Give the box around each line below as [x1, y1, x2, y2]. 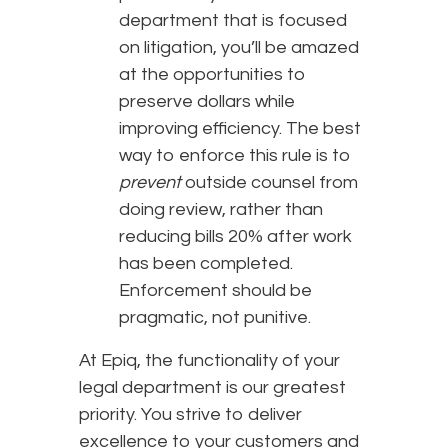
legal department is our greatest [79, 377, 346, 397]
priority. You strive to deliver [79, 404, 302, 424]
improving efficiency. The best [119, 118, 361, 138]
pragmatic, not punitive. [119, 307, 311, 327]
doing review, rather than [119, 199, 323, 219]
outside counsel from [181, 172, 358, 192]
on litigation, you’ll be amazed [119, 37, 359, 57]
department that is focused [119, 10, 347, 30]
